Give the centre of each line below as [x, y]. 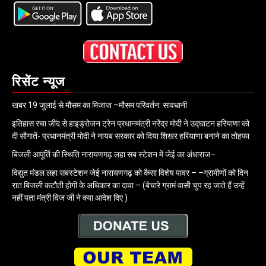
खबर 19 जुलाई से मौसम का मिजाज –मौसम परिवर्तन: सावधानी [99, 105]
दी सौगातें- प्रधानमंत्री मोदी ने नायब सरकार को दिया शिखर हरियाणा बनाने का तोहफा [131, 136]
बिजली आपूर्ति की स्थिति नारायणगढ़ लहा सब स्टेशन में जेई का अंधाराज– [114, 155]
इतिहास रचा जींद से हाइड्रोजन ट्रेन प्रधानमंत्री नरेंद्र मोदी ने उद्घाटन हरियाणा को [131, 124]
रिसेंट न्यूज [38, 82]
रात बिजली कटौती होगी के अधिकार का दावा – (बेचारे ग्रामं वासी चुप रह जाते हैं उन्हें [128, 186]
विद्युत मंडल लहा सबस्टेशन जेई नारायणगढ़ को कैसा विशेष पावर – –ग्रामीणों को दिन [130, 173]
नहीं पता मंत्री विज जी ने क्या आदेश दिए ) [70, 198]
